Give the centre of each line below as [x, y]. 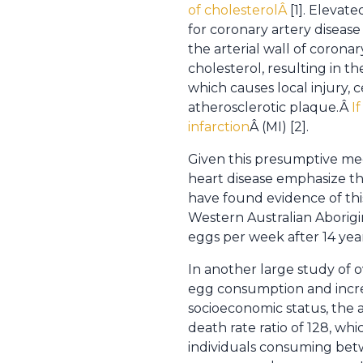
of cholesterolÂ [239, 10]
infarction [219, 127]
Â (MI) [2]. [279, 127]
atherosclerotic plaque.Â [270, 107]
